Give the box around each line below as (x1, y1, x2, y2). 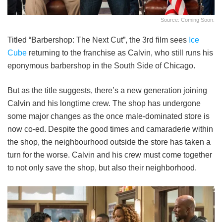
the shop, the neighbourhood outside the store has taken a (7, 138, 211, 147)
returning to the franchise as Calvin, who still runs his (27, 49, 213, 57)
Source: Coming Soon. (161, 17, 215, 23)
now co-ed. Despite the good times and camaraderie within (7, 125, 213, 134)
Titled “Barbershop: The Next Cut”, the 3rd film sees (7, 36, 189, 45)
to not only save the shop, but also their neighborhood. (7, 164, 197, 172)
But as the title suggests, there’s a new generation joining (7, 86, 207, 95)
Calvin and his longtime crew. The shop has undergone (7, 99, 201, 108)
